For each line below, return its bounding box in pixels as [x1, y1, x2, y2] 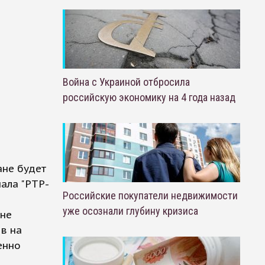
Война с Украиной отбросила [62, 76, 190, 88]
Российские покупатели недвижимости [62, 189, 238, 202]
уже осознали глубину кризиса [62, 205, 198, 217]
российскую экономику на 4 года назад [62, 91, 235, 104]
